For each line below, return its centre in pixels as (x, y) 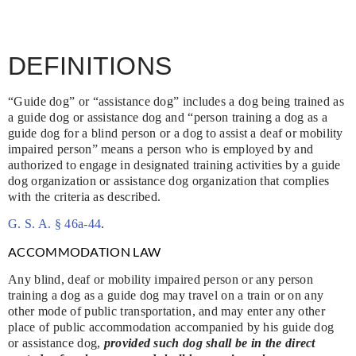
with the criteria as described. (85, 197)
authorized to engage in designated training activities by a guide (174, 165)
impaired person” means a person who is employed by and (161, 149)
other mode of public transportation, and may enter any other (166, 311)
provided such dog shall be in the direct (209, 342)
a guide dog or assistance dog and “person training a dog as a (168, 117)
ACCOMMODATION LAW (85, 251)
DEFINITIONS (90, 66)
